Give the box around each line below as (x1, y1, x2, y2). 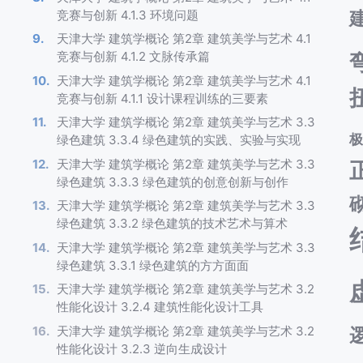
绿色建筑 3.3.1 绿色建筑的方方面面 (57, 257, 249, 273)
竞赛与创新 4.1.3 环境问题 (57, 6, 199, 23)
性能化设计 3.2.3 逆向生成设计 (57, 340, 227, 357)
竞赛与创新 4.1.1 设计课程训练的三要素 (57, 90, 268, 106)
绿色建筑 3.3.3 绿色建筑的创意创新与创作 (57, 173, 288, 190)
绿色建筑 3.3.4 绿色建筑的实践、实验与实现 (57, 132, 301, 148)
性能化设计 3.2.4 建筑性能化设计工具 (57, 299, 263, 315)
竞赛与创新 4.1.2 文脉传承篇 (57, 49, 210, 65)
